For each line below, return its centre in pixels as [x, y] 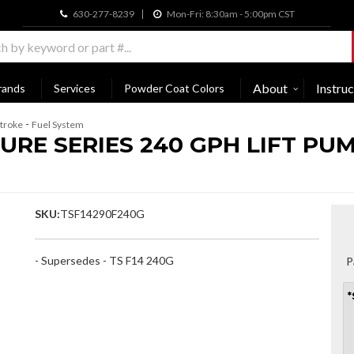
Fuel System [58, 125]
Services [75, 88]
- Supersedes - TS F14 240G [104, 261]
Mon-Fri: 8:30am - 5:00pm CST [230, 14]
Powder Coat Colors [174, 88]
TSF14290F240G [102, 214]
